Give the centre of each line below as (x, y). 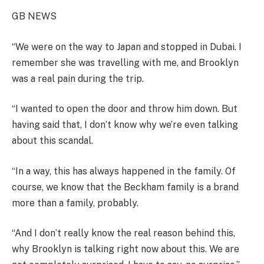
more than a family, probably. (75, 203)
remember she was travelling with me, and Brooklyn (125, 62)
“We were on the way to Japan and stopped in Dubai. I (127, 47)
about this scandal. (52, 141)
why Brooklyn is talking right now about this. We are (126, 249)
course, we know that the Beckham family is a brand (125, 187)
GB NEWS (34, 16)
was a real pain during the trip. (78, 78)
